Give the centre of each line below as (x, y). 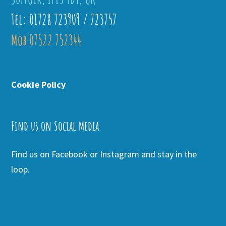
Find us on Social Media (55, 126)
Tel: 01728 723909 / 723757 (64, 19)
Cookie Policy (39, 84)
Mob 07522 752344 (46, 40)
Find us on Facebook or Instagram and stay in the (104, 154)
